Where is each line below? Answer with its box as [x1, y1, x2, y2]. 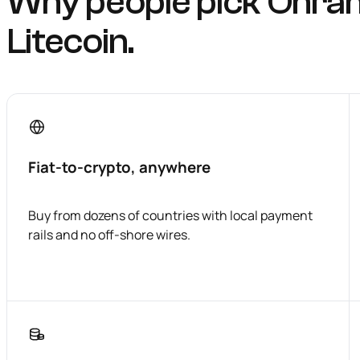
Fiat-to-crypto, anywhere [28, 156, 211, 178]
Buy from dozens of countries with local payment [28, 207, 313, 225]
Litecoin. [6, 19, 133, 63]
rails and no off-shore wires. [28, 226, 190, 244]
